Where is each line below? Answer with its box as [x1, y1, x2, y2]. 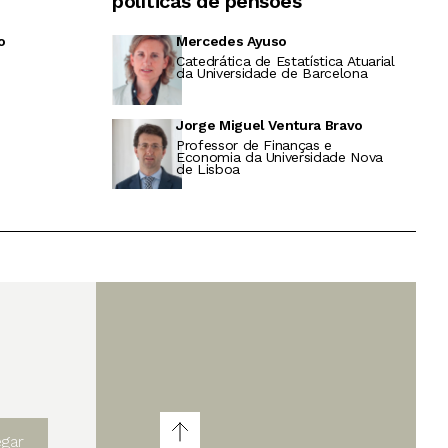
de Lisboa [176, 161, 240, 178]
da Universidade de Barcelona [176, 65, 368, 82]
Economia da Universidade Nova [176, 149, 383, 166]
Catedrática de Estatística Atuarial [176, 53, 395, 70]
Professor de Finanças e [176, 137, 332, 154]
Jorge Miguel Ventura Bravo [176, 117, 363, 134]
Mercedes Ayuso [176, 33, 288, 50]
